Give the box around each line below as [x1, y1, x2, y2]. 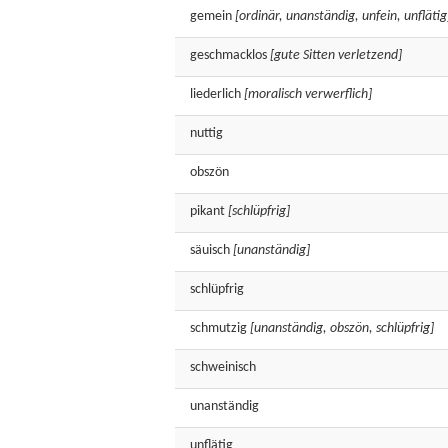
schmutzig [190, 321, 247, 336]
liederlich [190, 87, 241, 102]
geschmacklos [190, 48, 267, 63]
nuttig [190, 126, 223, 141]
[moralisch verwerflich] [244, 87, 372, 102]
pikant [190, 204, 225, 219]
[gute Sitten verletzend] [270, 48, 402, 63]
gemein [190, 9, 232, 24]
